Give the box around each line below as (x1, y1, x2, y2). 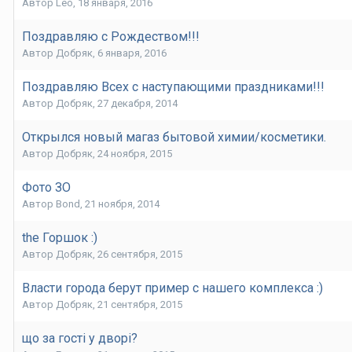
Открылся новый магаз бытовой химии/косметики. (22, 130, 326, 145)
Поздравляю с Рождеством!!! (22, 29, 200, 45)
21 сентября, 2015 (97, 299, 182, 311)
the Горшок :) (22, 230, 97, 246)
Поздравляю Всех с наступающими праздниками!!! (22, 79, 324, 95)
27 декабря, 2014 (97, 97, 178, 110)
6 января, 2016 (97, 47, 167, 60)
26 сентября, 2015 (97, 248, 182, 261)
